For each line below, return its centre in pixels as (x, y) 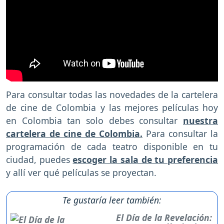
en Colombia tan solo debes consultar (94, 121)
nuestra (200, 121)
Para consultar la (180, 134)
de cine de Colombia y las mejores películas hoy (112, 108)
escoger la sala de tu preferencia (145, 160)
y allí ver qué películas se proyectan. (81, 173)
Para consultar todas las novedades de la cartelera (112, 95)
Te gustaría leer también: (112, 200)
